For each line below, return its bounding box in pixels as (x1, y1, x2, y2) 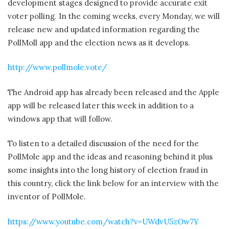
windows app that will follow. (8, 113, 112, 124)
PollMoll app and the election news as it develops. (8, 37, 190, 48)
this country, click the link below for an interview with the (8, 178, 219, 189)
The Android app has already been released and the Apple (8, 87, 219, 97)
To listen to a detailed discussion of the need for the (8, 139, 199, 149)
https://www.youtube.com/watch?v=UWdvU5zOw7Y (8, 216, 199, 226)
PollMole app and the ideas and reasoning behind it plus (8, 152, 213, 162)
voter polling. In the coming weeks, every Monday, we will (8, 11, 220, 21)
